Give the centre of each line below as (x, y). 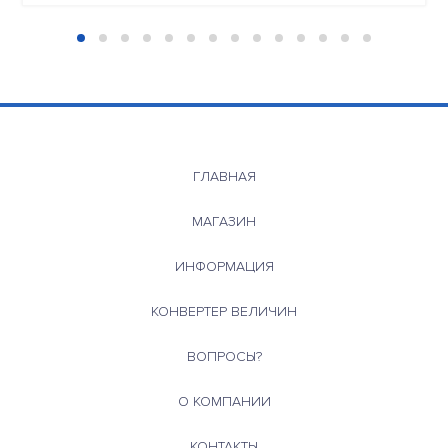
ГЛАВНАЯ (224, 176)
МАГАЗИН (224, 221)
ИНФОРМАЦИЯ (224, 266)
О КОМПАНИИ (224, 401)
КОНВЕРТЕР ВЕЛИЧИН (224, 311)
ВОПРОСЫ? (224, 356)
